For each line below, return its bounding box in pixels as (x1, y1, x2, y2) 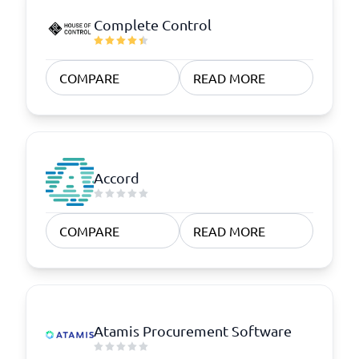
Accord (94, 168, 139, 186)
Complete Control (94, 15, 212, 33)
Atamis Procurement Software (94, 321, 292, 339)
